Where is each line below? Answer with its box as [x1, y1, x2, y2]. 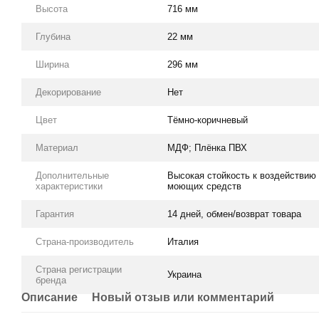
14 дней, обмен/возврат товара [167, 208, 301, 219]
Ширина [36, 58, 69, 70]
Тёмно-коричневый [167, 114, 248, 125]
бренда [36, 274, 66, 286]
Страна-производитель [36, 236, 134, 247]
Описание [21, 291, 78, 303]
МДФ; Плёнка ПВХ [167, 142, 247, 153]
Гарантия [36, 208, 74, 219]
